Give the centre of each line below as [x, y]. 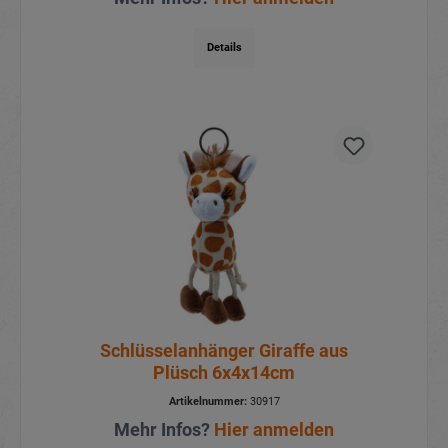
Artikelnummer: [207, 402]
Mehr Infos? [164, 430]
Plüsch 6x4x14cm [224, 373]
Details [224, 47]
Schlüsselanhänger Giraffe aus [224, 351]
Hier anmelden [274, 430]
